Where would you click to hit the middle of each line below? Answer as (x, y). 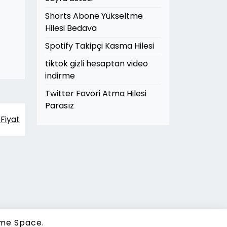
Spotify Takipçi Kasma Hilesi (100, 46)
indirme (60, 76)
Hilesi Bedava (71, 28)
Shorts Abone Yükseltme (94, 16)
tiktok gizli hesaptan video (97, 64)
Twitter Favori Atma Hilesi (96, 93)
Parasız (60, 106)
